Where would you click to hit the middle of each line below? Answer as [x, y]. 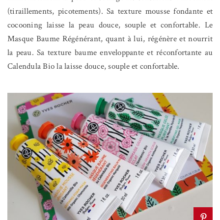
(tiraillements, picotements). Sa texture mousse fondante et [110, 11]
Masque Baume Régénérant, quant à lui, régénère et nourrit [110, 39]
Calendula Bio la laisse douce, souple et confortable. [94, 66]
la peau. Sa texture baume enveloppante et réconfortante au [110, 52]
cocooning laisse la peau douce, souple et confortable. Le [110, 25]
